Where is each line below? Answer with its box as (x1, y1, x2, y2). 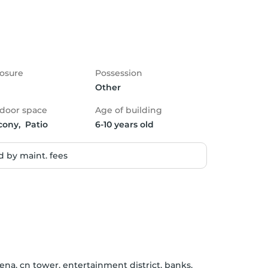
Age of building (95, 105, 162, 115)
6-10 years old (95, 119, 154, 130)
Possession (95, 68, 142, 78)
